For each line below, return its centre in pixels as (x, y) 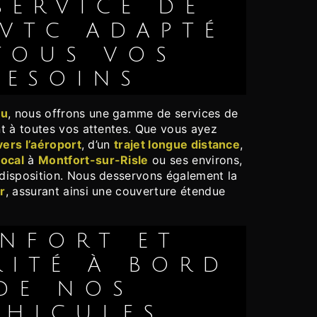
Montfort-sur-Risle (93, 160)
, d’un (98, 145)
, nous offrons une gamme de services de (123, 114)
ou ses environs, (195, 160)
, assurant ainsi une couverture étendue (115, 191)
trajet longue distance (177, 145)
